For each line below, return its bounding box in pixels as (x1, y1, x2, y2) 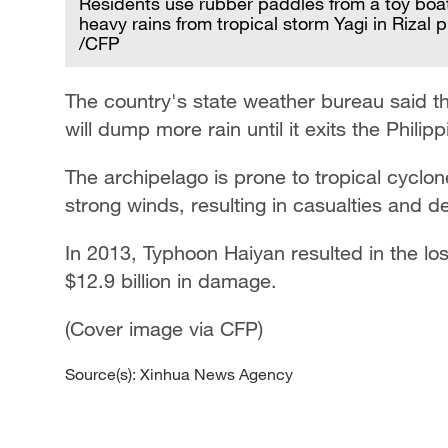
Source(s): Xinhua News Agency (65, 364, 293, 385)
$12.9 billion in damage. (65, 269, 277, 293)
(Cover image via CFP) (65, 317, 263, 341)
